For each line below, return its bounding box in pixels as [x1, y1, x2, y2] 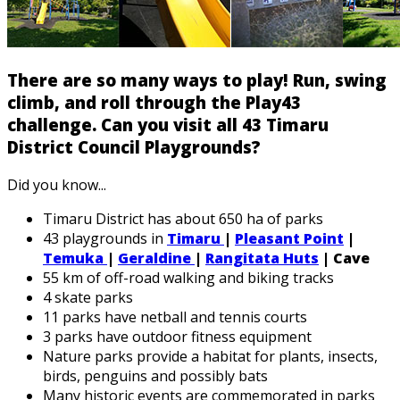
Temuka [43, 247, 107, 268]
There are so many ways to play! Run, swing [7, 69, 387, 92]
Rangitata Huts [205, 247, 319, 268]
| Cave [322, 247, 370, 268]
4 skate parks [43, 287, 133, 307]
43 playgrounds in [43, 228, 167, 248]
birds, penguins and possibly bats [43, 365, 268, 386]
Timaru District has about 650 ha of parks [43, 208, 323, 229]
